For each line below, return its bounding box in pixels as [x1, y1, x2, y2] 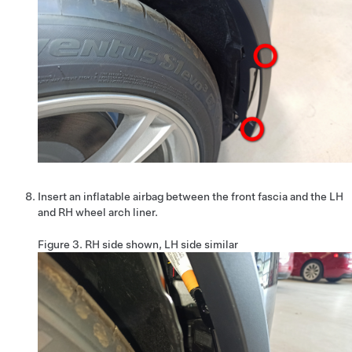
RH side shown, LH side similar [85, 237, 238, 251]
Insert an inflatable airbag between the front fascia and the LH [38, 189, 343, 203]
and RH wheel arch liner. [38, 205, 158, 218]
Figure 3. [38, 237, 85, 251]
